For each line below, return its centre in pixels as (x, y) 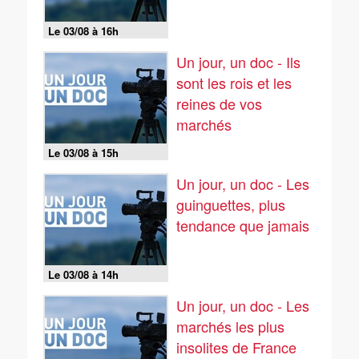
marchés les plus (230, 326)
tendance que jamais (243, 225)
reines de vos (219, 103)
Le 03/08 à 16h (83, 31)
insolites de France (236, 347)
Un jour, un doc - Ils (238, 62)
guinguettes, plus (231, 204)
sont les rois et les (234, 83)
